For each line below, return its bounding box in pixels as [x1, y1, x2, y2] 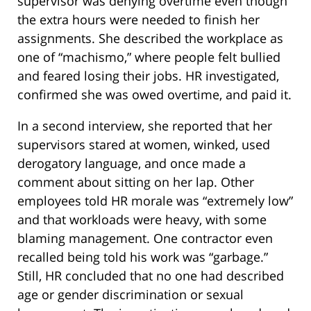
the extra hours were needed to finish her [17, 10, 260, 28]
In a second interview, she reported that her [17, 117, 272, 134]
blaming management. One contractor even [17, 229, 273, 246]
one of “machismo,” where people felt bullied [17, 48, 280, 65]
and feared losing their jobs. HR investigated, [17, 67, 279, 84]
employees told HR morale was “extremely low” [17, 192, 293, 209]
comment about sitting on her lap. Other [17, 173, 254, 190]
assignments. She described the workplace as [17, 29, 283, 47]
